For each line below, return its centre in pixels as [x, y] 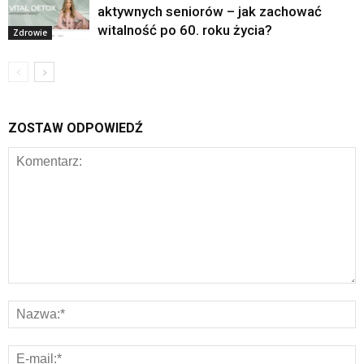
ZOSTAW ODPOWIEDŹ [76, 128]
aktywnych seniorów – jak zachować [210, 12]
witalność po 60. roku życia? [185, 30]
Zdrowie [30, 33]
